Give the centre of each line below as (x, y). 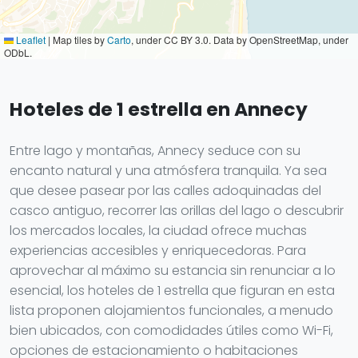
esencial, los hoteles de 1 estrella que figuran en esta (172, 290)
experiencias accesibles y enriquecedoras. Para (158, 251)
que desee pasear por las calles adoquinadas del (165, 191)
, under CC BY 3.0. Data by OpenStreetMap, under (240, 40)
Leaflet (30, 40)
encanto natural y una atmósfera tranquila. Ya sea (168, 171)
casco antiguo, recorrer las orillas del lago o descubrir (177, 211)
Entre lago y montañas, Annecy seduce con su (155, 151)
